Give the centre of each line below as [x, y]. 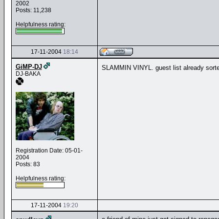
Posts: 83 [28, 164]
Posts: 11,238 [33, 10]
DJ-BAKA [28, 74]
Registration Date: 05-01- [49, 151]
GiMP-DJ [29, 67]
